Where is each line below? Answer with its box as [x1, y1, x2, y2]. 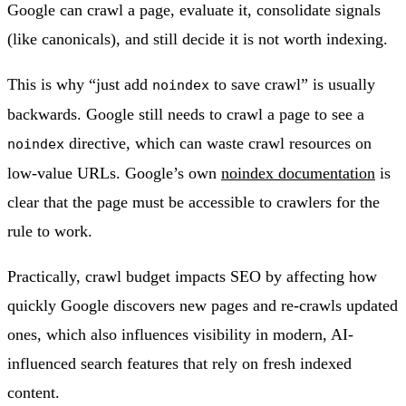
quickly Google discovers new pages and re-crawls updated [7, 295, 398, 314]
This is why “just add [7, 74, 152, 93]
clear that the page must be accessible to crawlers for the [7, 192, 380, 211]
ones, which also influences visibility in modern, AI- [7, 324, 353, 343]
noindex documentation [221, 163, 375, 182]
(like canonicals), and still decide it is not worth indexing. [7, 29, 388, 48]
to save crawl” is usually [209, 74, 375, 93]
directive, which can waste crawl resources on [64, 133, 372, 152]
